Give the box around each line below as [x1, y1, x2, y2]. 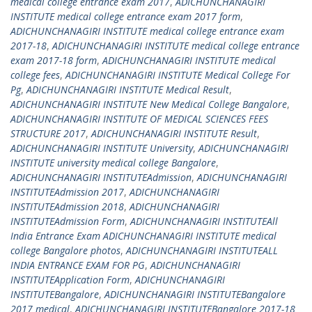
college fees [10, 68, 60, 81]
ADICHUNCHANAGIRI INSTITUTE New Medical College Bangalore [10, 97, 287, 111]
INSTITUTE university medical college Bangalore [10, 156, 216, 169]
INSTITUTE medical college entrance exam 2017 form [10, 10, 240, 23]
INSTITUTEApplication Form [10, 273, 130, 286]
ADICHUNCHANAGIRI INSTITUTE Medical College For [65, 68, 290, 81]
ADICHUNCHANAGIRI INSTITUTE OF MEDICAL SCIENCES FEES [10, 112, 268, 125]
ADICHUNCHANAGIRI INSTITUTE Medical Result [26, 83, 229, 96]
